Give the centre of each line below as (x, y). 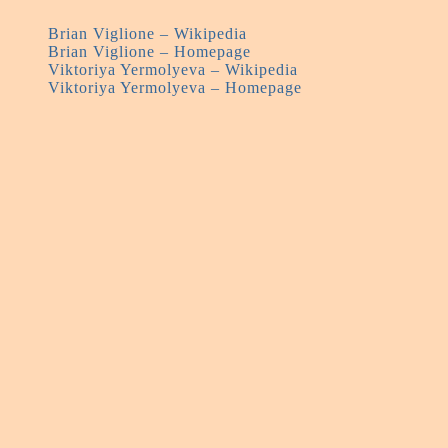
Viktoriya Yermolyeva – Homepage (175, 87)
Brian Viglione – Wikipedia (147, 33)
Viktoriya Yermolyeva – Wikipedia (173, 69)
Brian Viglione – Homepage (149, 51)
